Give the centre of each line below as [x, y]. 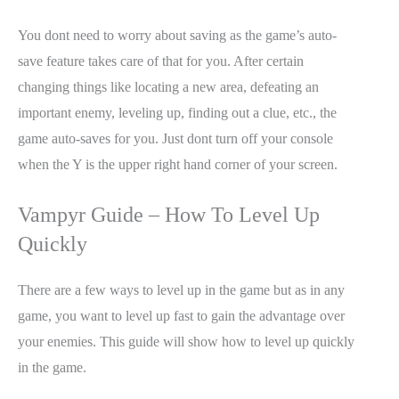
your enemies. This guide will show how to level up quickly [186, 341]
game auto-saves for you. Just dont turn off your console [175, 139]
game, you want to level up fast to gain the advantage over [181, 315]
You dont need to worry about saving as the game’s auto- [177, 36]
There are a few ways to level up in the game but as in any [181, 289]
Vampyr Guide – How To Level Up [169, 214]
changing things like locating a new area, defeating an [168, 87]
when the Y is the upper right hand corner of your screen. [178, 165]
